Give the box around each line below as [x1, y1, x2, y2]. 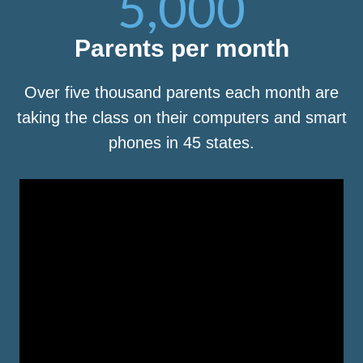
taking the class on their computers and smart [16, 109, 347, 127]
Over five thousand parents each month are [24, 83, 339, 102]
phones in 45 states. [109, 134, 254, 152]
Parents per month [74, 35, 289, 62]
